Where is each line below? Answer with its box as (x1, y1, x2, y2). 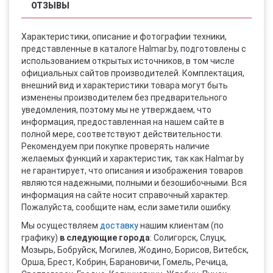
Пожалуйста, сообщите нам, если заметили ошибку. (21, 202, 232, 212)
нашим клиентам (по (138, 220, 224, 230)
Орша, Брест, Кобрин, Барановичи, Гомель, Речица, (21, 257, 228, 267)
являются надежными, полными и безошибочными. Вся (21, 177, 247, 188)
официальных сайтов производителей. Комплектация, (21, 68, 244, 78)
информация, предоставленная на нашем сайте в (21, 116, 224, 127)
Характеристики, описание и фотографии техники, (21, 31, 227, 41)
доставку (100, 220, 138, 230)
